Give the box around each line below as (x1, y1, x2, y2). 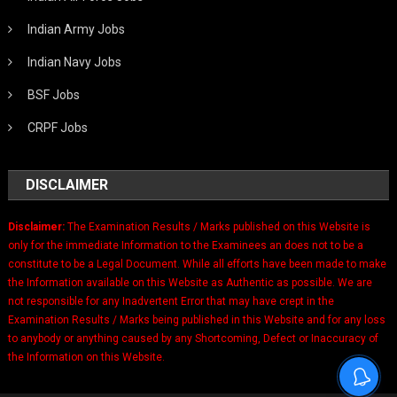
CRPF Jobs (27, 121, 89, 135)
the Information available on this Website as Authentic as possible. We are (8, 276, 373, 289)
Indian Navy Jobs (27, 55, 122, 69)
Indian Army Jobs (27, 22, 126, 36)
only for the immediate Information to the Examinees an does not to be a (8, 239, 364, 252)
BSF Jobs (27, 88, 81, 102)
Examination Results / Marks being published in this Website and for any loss (8, 314, 386, 326)
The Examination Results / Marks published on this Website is (67, 221, 371, 233)
